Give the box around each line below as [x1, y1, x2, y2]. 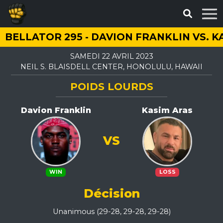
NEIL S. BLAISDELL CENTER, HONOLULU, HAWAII [20, 62, 203, 71]
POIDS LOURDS [70, 81, 153, 93]
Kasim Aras [142, 106, 193, 115]
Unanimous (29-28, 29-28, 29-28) [52, 207, 171, 216]
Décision [83, 186, 140, 201]
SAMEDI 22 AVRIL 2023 [70, 52, 153, 61]
